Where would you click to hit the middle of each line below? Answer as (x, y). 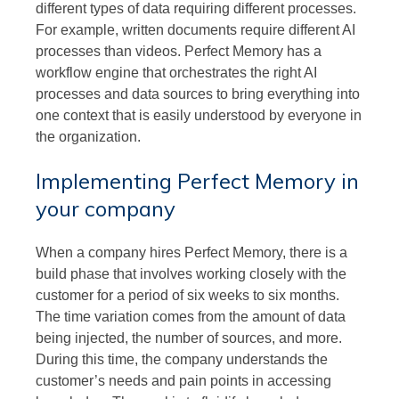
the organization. (88, 136)
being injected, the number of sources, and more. (189, 338)
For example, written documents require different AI (195, 29)
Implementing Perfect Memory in (197, 180)
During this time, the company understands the (182, 359)
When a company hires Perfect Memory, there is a (191, 252)
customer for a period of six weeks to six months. (187, 295)
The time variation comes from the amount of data (191, 316)
